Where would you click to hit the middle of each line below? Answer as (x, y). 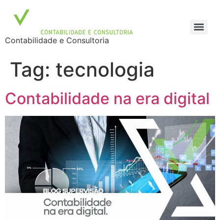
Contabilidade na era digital (107, 98)
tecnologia (105, 69)
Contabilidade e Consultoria (57, 40)
